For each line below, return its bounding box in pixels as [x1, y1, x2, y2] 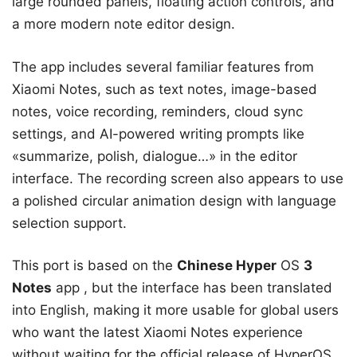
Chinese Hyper [177, 257, 277, 274]
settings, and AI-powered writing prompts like [12, 125, 304, 142]
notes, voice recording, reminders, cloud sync [12, 103, 303, 120]
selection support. [12, 214, 127, 231]
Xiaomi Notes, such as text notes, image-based [12, 80, 317, 97]
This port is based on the [12, 257, 177, 274]
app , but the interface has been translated [52, 280, 332, 296]
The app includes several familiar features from [12, 58, 314, 75]
